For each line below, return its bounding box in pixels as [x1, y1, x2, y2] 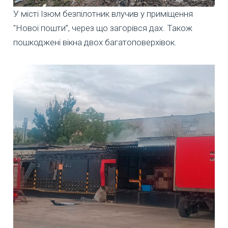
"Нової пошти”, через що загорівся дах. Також [13, 22, 192, 33]
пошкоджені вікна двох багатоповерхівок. [13, 37, 177, 47]
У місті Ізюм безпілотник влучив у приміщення [13, 8, 193, 19]
